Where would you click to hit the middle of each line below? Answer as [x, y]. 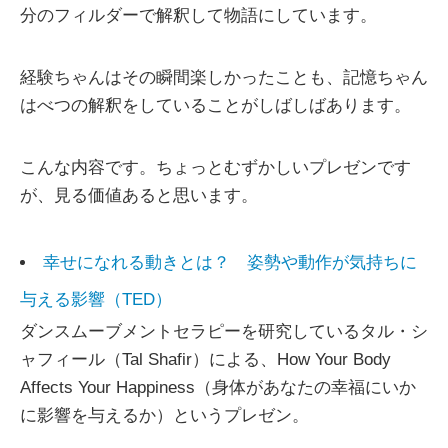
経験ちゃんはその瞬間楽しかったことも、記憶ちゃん [224, 78]
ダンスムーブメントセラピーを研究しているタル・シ [224, 332]
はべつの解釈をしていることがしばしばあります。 [215, 106]
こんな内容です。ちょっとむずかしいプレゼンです [215, 168]
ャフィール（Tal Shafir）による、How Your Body [205, 360]
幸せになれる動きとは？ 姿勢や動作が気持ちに [230, 263]
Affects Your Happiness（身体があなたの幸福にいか [218, 388]
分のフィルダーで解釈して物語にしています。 [198, 16]
